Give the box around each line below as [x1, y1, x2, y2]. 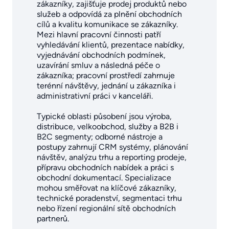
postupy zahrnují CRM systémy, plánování [37, 142, 188, 152]
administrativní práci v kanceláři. [37, 90, 153, 101]
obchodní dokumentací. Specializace [37, 172, 171, 182]
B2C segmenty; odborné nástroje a [37, 131, 163, 142]
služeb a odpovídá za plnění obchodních [37, 9, 182, 19]
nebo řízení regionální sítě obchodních [37, 203, 176, 213]
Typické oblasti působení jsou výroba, [37, 111, 172, 121]
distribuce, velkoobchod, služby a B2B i [37, 121, 178, 131]
